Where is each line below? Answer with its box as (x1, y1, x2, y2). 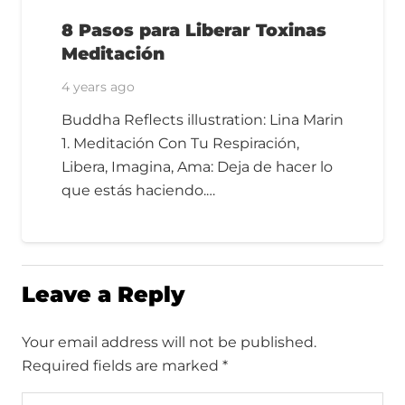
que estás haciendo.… (61, 182, 215, 200)
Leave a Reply (22, 281, 191, 308)
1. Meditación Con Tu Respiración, (61, 135, 299, 153)
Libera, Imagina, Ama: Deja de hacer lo (61, 158, 333, 176)
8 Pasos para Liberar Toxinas (61, 18, 326, 41)
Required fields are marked (22, 357, 222, 375)
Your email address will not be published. (22, 334, 316, 352)
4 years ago (61, 79, 135, 96)
